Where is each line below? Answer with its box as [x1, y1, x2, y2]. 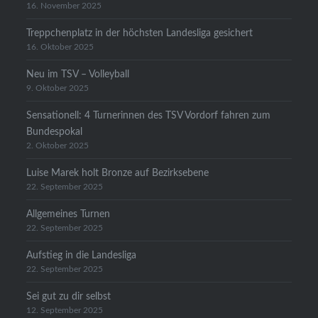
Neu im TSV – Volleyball [26, 69, 130, 80]
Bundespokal [26, 126, 83, 138]
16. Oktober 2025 [26, 43, 94, 52]
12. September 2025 [26, 307, 104, 315]
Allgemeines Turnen [26, 209, 111, 220]
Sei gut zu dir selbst [26, 291, 111, 302]
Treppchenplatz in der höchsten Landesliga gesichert [26, 28, 253, 39]
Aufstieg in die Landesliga [26, 250, 137, 261]
